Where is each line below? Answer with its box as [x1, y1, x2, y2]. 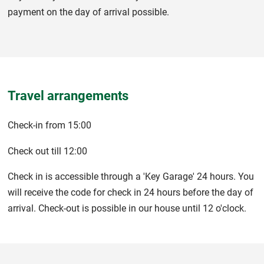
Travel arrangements [8, 87, 128, 103]
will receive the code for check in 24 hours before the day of [8, 186, 253, 198]
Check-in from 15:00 [8, 120, 91, 131]
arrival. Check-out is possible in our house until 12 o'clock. [8, 202, 246, 214]
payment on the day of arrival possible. [8, 6, 169, 18]
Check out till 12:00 [8, 145, 87, 157]
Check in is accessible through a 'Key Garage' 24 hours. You [8, 170, 254, 182]
